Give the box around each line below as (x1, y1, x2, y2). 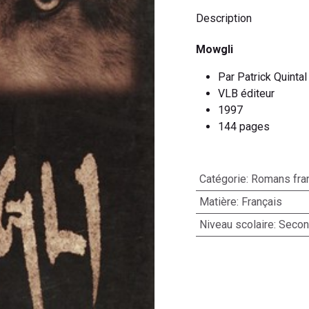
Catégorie (199, 172, 246, 186)
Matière (199, 195, 237, 208)
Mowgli (196, 43, 233, 56)
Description (196, 11, 252, 25)
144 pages (218, 120, 270, 133)
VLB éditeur (218, 87, 275, 100)
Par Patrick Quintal (218, 70, 307, 83)
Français (241, 195, 282, 208)
